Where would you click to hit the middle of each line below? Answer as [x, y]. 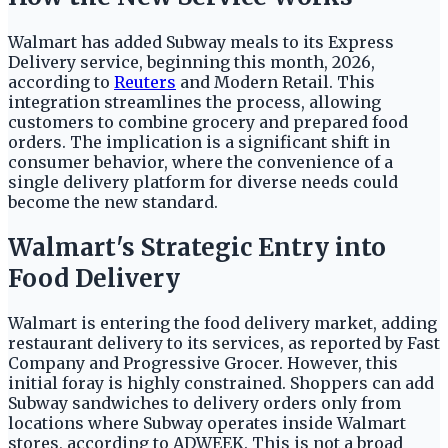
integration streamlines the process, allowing [194, 101]
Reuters [145, 81]
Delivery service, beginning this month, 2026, [191, 61]
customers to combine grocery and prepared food [208, 121]
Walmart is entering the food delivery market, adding [222, 323]
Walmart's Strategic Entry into [197, 247]
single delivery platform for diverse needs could [203, 181]
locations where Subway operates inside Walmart [207, 423]
